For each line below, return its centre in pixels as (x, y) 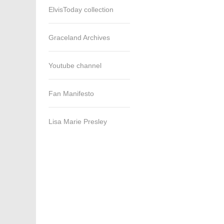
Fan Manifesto (71, 93)
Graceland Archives (79, 37)
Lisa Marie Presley (78, 121)
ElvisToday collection (81, 9)
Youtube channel (75, 65)
